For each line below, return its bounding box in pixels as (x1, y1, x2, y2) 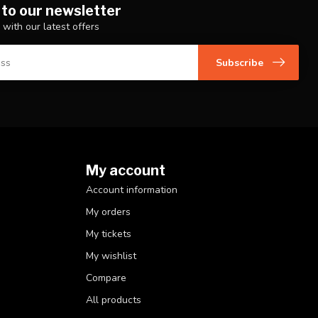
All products (86, 293, 141, 307)
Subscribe (216, 55, 263, 70)
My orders (86, 205, 131, 219)
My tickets (86, 227, 131, 241)
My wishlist (86, 249, 136, 263)
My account (86, 162, 165, 180)
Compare (86, 271, 126, 285)
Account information (86, 183, 177, 197)
